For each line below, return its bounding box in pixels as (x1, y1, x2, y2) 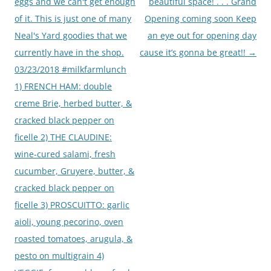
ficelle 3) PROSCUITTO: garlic (15, 198, 129, 211)
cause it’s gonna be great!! (140, 46, 248, 58)
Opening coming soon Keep (145, 12, 256, 24)
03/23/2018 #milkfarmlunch (15, 63, 126, 75)
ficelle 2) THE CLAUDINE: (15, 131, 112, 143)
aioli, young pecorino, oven (15, 215, 123, 227)
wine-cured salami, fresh (15, 148, 116, 160)
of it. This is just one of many (15, 12, 131, 24)
